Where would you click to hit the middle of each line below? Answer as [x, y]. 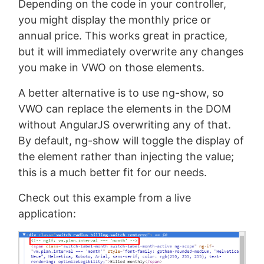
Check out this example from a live [105, 197]
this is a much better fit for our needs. [113, 172]
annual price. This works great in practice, [123, 35]
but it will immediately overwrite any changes [131, 51]
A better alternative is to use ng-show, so [121, 93]
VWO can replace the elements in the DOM [125, 108]
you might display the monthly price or [115, 19]
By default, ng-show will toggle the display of [131, 140]
